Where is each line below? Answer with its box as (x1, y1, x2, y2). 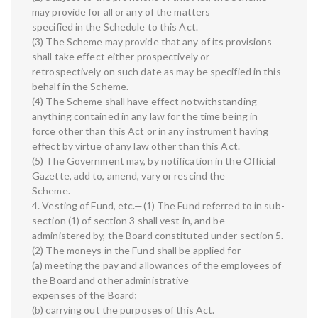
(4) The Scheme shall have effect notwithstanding (32, 95, 257, 108)
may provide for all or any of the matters (32, 6, 211, 18)
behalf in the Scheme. (32, 80, 129, 93)
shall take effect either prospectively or (32, 50, 210, 63)
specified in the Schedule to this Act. (32, 21, 198, 33)
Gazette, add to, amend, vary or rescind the (32, 170, 226, 182)
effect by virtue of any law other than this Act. (32, 140, 240, 153)
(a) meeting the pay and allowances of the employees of (32, 259, 282, 272)
